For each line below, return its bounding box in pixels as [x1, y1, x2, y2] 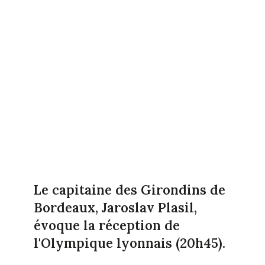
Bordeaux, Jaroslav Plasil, [33, 199, 197, 216]
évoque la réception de [33, 216, 180, 234]
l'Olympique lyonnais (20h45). [33, 234, 225, 251]
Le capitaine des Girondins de [33, 181, 225, 198]
